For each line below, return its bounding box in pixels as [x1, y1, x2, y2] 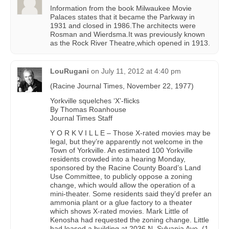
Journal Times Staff [50, 114, 112, 123]
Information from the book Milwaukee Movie [50, 4, 192, 13]
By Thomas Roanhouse [50, 105, 126, 114]
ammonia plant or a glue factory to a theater [50, 198, 192, 207]
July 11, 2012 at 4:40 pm [101, 67, 181, 76]
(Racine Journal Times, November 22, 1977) [50, 82, 194, 90]
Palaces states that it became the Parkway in [50, 13, 195, 21]
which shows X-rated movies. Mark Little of [50, 207, 188, 216]
